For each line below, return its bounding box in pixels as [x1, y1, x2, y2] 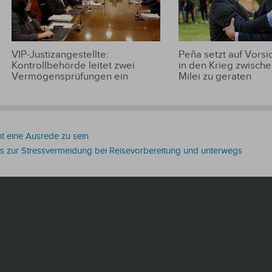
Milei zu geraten [178, 70, 251, 83]
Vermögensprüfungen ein [11, 70, 128, 83]
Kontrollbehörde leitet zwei [11, 59, 135, 72]
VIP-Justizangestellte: [11, 48, 109, 61]
